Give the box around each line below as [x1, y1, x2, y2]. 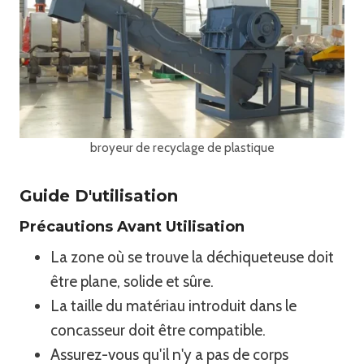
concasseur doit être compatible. [50, 321, 266, 340]
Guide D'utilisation [19, 186, 178, 206]
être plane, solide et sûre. [50, 272, 214, 291]
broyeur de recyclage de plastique [89, 140, 275, 155]
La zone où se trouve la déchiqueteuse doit [50, 248, 334, 266]
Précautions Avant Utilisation [19, 218, 245, 236]
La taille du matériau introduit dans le [50, 297, 297, 315]
